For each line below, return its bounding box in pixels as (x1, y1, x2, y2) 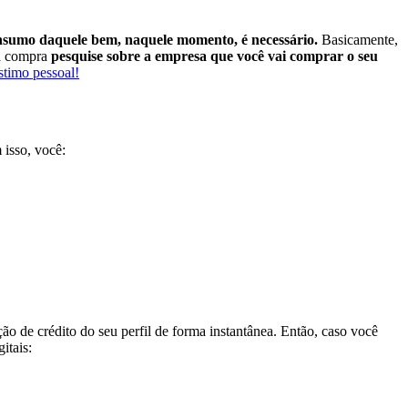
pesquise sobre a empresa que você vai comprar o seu (51, 47, 378, 64)
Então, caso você (280, 323, 378, 340)
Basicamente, (318, 31, 398, 47)
